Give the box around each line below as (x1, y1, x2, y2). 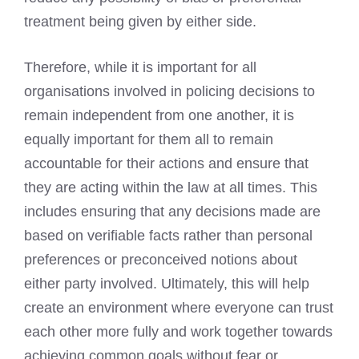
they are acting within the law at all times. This (24, 179, 317, 196)
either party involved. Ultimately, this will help (24, 275, 309, 292)
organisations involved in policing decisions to (24, 83, 315, 99)
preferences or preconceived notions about (24, 251, 297, 268)
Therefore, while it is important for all (24, 58, 256, 75)
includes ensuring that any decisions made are (24, 203, 321, 220)
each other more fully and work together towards (24, 323, 333, 340)
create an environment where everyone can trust (24, 299, 333, 316)
